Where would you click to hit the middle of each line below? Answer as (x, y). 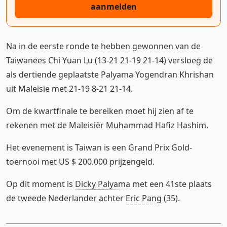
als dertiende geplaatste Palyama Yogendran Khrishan (110, 74)
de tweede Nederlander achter (66, 198)
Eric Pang (144, 198)
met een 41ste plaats (171, 184)
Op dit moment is (41, 184)
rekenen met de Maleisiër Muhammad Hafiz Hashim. (107, 125)
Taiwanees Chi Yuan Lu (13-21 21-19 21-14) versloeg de (109, 60)
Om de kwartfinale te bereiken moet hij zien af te (100, 111)
